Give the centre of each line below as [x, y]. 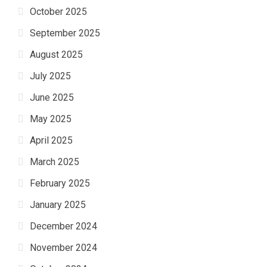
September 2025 [65, 33]
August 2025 [56, 55]
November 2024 [63, 248]
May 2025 [51, 119]
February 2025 [60, 184]
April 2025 [51, 141]
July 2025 [50, 76]
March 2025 [55, 162]
